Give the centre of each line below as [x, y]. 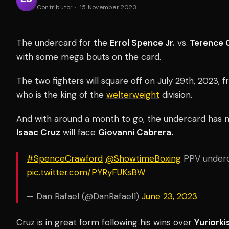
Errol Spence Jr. [142, 43]
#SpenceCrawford [65, 158]
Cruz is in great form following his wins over [105, 222]
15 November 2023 [108, 7]
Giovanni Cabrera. [136, 132]
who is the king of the [61, 94]
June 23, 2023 [169, 196]
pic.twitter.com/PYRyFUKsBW [86, 172]
